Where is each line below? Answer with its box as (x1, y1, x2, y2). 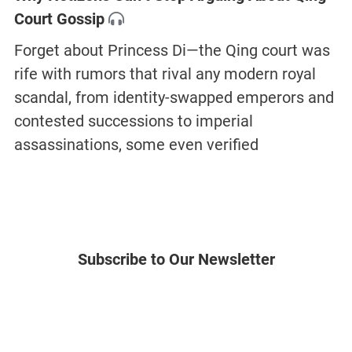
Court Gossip (13, 9, 104, 29)
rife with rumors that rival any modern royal (13, 64, 316, 84)
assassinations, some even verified (13, 135, 258, 155)
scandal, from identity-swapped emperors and (13, 88, 334, 108)
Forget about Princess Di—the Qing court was (13, 41, 330, 60)
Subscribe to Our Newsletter (77, 250, 275, 269)
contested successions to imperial (13, 112, 253, 131)
